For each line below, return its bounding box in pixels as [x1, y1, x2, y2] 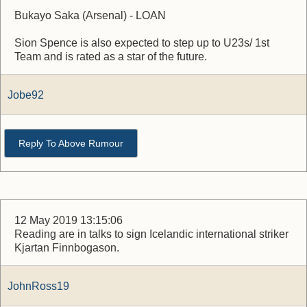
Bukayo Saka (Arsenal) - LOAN [14, 10, 166, 21]
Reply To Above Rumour [19, 138, 123, 149]
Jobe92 [8, 89, 44, 101]
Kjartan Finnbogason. [14, 242, 119, 254]
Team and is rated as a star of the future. [14, 51, 207, 62]
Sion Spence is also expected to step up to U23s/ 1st [14, 37, 269, 49]
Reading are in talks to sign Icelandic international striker [14, 228, 288, 240]
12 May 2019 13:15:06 [14, 214, 123, 226]
